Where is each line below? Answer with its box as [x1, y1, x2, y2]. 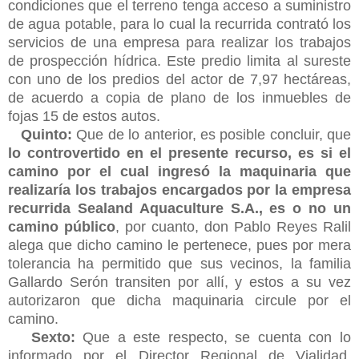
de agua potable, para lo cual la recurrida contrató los [8, 15, 351, 32]
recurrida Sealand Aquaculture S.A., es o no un [8, 200, 351, 216]
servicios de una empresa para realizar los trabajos [8, 34, 351, 50]
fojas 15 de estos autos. [8, 107, 160, 124]
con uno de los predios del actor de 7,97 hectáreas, [8, 71, 351, 87]
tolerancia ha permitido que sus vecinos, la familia [8, 255, 351, 272]
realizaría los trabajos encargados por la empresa [8, 181, 351, 198]
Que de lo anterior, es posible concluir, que [72, 126, 352, 143]
